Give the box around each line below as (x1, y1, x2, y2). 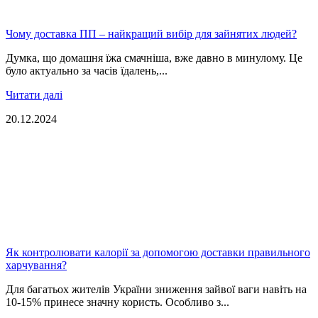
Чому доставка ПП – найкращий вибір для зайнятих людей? (6, 27, 297, 40)
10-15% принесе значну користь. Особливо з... (6, 295, 229, 308)
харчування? (6, 258, 67, 271)
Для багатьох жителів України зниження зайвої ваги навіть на (6, 283, 307, 295)
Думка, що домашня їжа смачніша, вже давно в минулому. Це (6, 51, 302, 64)
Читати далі (6, 88, 62, 101)
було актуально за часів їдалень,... (6, 64, 168, 77)
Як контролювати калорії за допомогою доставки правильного (6, 246, 310, 258)
